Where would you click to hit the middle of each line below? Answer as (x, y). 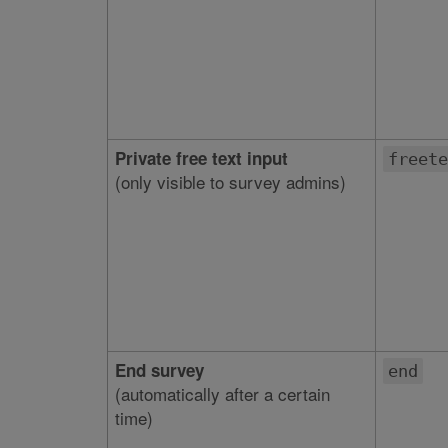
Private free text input (201, 158)
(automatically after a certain (222, 393)
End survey (159, 370)
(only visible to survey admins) (230, 181)
